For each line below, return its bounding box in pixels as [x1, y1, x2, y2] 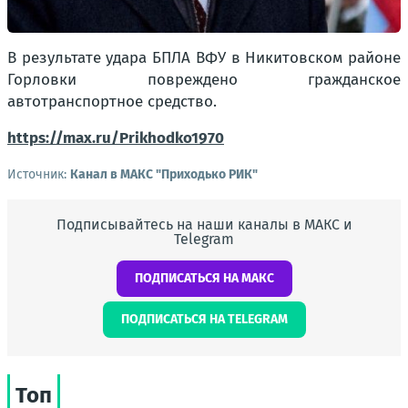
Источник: [7, 166, 70, 182]
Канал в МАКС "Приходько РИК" [70, 166, 258, 182]
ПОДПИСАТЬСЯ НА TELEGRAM [120, 311, 288, 327]
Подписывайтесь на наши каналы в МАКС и [56, 215, 352, 233]
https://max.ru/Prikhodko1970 [7, 127, 224, 148]
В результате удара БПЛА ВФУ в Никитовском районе [7, 47, 401, 67]
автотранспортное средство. [7, 91, 217, 111]
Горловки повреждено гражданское [7, 69, 401, 89]
